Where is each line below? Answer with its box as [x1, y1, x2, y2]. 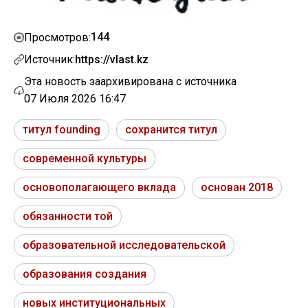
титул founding [23, 123, 100, 137]
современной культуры [23, 152, 146, 166]
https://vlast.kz [75, 53, 148, 67]
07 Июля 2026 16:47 [24, 92, 126, 106]
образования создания [23, 267, 146, 281]
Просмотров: [24, 30, 91, 44]
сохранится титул [125, 123, 217, 137]
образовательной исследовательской [23, 239, 225, 252]
